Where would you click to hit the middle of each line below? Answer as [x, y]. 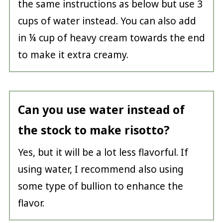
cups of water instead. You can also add [107, 21]
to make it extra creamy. [73, 55]
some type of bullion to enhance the [100, 186]
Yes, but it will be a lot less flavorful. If [103, 153]
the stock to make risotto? [94, 130]
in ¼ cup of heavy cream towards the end [111, 38]
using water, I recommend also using [101, 169]
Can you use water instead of [101, 110]
